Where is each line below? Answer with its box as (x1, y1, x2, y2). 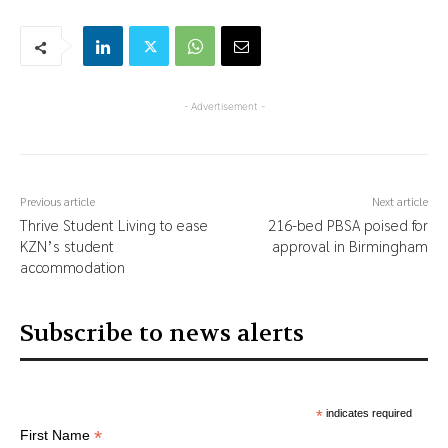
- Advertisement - (183, 100, 265, 113)
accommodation (20, 257, 125, 277)
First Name (20, 427, 94, 444)
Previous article (20, 193, 95, 210)
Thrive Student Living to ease (20, 215, 208, 235)
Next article (371, 193, 428, 210)
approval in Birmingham (271, 236, 428, 256)
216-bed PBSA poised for (267, 215, 428, 235)
